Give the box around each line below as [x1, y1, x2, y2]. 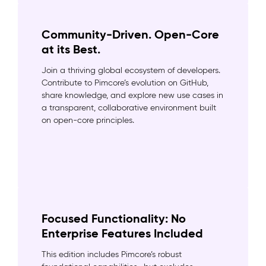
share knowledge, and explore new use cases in [42, 90, 223, 100]
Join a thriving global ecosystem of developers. [42, 65, 220, 75]
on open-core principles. [42, 115, 134, 125]
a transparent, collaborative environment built [42, 103, 216, 113]
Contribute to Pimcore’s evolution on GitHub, [42, 78, 208, 88]
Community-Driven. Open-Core [42, 27, 219, 42]
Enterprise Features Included [42, 226, 203, 241]
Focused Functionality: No [42, 211, 186, 226]
